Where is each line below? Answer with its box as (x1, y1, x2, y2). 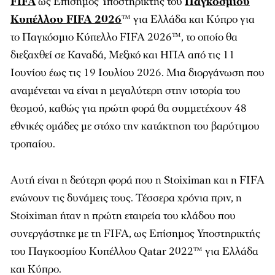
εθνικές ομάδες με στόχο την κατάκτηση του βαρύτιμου (10, 119, 260, 133)
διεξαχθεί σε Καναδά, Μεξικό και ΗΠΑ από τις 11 (10, 48, 235, 62)
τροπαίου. (10, 137, 58, 151)
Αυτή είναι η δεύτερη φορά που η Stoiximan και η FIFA (10, 173, 265, 187)
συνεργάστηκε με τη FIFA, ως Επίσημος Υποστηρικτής (10, 227, 260, 241)
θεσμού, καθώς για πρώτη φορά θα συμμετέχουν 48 (10, 101, 247, 115)
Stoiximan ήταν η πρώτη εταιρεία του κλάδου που (10, 209, 236, 223)
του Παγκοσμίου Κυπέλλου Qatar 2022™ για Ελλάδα (10, 244, 258, 258)
